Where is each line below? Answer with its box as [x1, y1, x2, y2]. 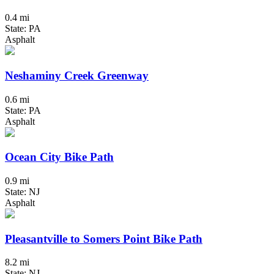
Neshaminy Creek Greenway [5, 68, 149, 82]
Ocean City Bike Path [5, 150, 114, 164]
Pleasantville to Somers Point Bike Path [5, 232, 202, 245]
